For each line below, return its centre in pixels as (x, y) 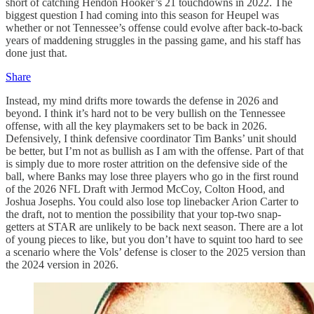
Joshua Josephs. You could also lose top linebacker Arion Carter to (152, 201)
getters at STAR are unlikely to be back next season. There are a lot (154, 226)
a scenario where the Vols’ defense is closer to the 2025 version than (156, 252)
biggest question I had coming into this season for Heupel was (142, 15)
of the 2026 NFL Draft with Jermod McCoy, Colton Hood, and (145, 189)
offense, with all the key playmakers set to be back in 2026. (136, 125)
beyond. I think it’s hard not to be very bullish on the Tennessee (145, 113)
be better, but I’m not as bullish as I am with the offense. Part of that (155, 151)
